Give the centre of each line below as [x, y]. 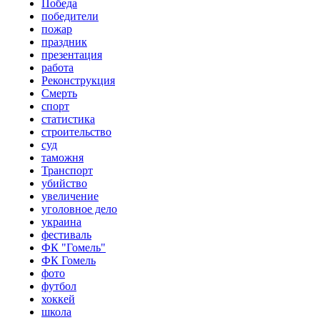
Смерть [59, 94]
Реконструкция [78, 81]
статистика [68, 119]
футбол [59, 286]
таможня [62, 158]
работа [57, 68]
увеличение [70, 196]
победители [70, 16]
